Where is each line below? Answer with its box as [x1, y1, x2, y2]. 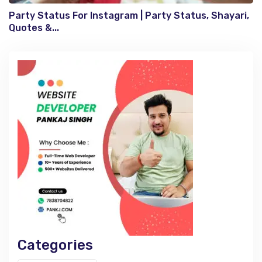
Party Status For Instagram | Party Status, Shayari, [9, 10, 249, 21]
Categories [18, 237, 93, 253]
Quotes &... [9, 22, 59, 33]
